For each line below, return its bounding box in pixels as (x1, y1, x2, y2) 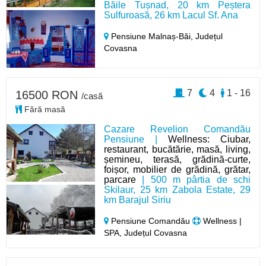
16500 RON (15, 88, 81, 102)
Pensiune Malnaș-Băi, (109, 31, 196, 41)
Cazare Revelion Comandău (104, 124, 251, 134)
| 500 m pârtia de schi (136, 175, 251, 185)
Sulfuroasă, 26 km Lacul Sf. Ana (104, 10, 239, 20)
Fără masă (22, 104, 65, 114)
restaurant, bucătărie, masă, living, (104, 144, 251, 154)
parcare (104, 175, 137, 185)
